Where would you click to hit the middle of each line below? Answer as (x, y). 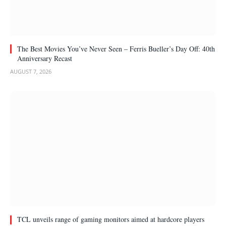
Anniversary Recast (45, 58)
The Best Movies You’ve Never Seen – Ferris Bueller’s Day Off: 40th (116, 48)
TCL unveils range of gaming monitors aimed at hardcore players (111, 219)
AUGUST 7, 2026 (31, 71)
